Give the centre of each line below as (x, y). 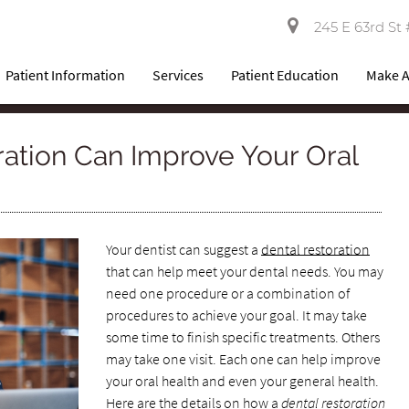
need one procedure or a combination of (227, 293)
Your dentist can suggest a (183, 249)
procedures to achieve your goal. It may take (236, 315)
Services (178, 75)
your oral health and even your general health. (242, 381)
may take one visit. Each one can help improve (243, 359)
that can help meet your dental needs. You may (244, 271)
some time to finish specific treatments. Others (242, 337)
